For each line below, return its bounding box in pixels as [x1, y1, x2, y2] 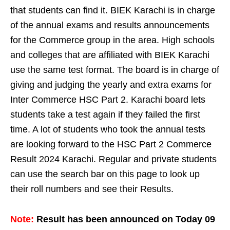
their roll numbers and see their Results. [10, 184, 174, 194]
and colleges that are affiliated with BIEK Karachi [10, 50, 209, 60]
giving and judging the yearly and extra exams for [10, 80, 212, 90]
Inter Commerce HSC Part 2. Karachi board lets [10, 94, 205, 105]
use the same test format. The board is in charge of [10, 65, 219, 75]
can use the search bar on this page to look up [10, 169, 200, 179]
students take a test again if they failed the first [10, 109, 200, 120]
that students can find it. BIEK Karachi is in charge [10, 5, 215, 15]
